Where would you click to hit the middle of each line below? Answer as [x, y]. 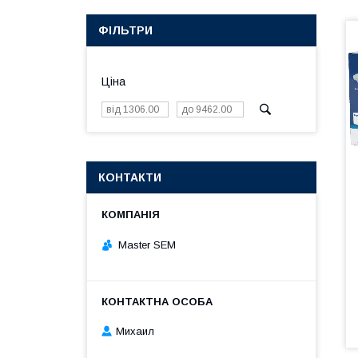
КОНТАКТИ [130, 177]
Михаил [135, 332]
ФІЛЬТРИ [125, 30]
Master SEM [147, 245]
